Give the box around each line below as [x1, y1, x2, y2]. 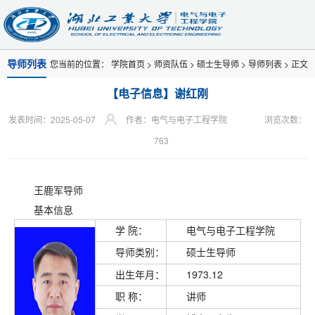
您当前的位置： [50, 58, 111, 70]
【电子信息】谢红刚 [107, 85, 208, 101]
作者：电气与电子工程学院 [126, 113, 229, 125]
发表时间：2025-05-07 [8, 113, 96, 125]
